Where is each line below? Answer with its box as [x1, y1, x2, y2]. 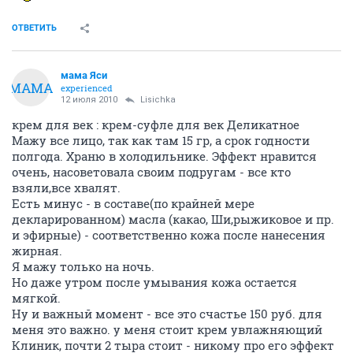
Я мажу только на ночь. [12, 258, 154, 274]
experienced [61, 82, 113, 94]
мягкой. [12, 290, 61, 306]
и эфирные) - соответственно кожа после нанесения [12, 227, 325, 243]
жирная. [12, 243, 62, 258]
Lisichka [140, 95, 176, 105]
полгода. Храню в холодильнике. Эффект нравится [12, 148, 317, 164]
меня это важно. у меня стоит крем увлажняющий [12, 321, 322, 337]
